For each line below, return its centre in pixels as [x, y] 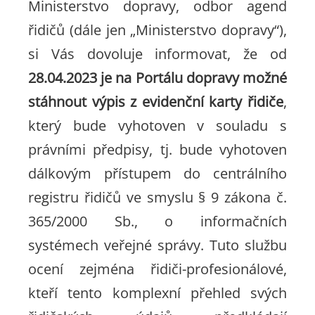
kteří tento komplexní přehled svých [157, 293]
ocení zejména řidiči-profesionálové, [157, 269]
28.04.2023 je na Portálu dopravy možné [157, 78]
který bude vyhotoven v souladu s [157, 126]
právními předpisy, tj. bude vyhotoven [157, 149]
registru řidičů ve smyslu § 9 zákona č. [157, 197]
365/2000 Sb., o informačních [157, 221]
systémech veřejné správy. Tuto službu [157, 245]
